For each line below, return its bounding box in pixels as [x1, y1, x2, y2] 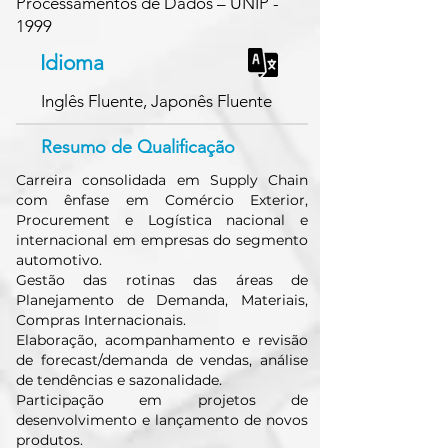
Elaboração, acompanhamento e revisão [16, 331, 308, 349]
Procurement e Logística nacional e [16, 211, 308, 229]
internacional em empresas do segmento [16, 231, 308, 249]
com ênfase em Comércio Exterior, [16, 191, 308, 209]
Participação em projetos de [16, 391, 308, 409]
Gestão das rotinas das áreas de [16, 271, 308, 289]
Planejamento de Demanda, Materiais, [16, 291, 308, 309]
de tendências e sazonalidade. [16, 371, 222, 389]
